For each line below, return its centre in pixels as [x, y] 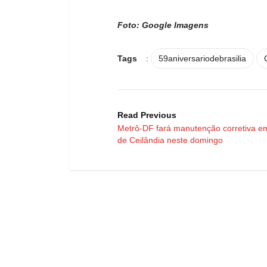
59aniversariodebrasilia [202, 58]
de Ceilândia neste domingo [170, 140]
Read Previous [147, 115]
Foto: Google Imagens [163, 25]
